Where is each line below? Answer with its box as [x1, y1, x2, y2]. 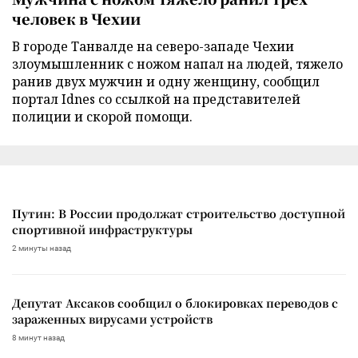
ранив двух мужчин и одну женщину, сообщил [12, 73, 320, 91]
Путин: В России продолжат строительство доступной [12, 205, 345, 222]
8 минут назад [12, 333, 65, 343]
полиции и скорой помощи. [12, 108, 193, 126]
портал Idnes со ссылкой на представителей [12, 90, 300, 109]
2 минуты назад [12, 244, 71, 253]
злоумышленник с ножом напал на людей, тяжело [12, 55, 343, 74]
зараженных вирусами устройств [12, 311, 213, 328]
